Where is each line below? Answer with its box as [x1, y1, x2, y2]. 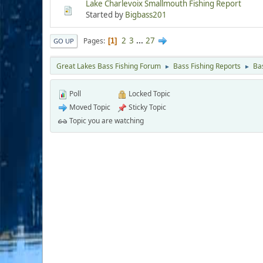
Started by [86, 9, 125, 21]
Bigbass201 [125, 9, 167, 21]
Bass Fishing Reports [173, 61, 241, 72]
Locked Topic [127, 89, 170, 99]
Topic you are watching [68, 116, 144, 126]
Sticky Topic [127, 102, 166, 113]
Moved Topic [68, 102, 110, 113]
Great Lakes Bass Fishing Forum [56, 61, 161, 72]
